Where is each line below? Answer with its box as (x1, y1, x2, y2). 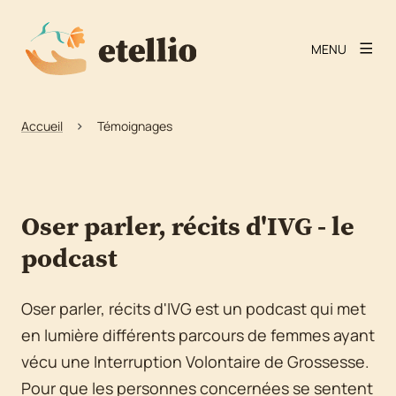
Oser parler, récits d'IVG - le (21, 208, 354, 244)
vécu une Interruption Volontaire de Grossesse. (21, 351, 369, 372)
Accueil (21, 117, 63, 134)
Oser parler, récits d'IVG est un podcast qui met (21, 298, 366, 319)
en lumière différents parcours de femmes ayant (21, 324, 375, 346)
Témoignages (97, 117, 172, 134)
